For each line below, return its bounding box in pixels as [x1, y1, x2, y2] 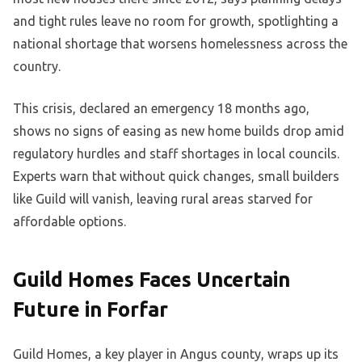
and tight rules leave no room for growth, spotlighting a [13, 14, 339, 29]
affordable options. [13, 214, 126, 229]
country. [13, 59, 61, 74]
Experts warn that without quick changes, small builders [13, 169, 339, 184]
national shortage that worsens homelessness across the [13, 36, 347, 52]
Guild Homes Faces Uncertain [13, 268, 290, 292]
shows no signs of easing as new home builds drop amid [13, 124, 344, 139]
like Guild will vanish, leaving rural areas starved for [13, 192, 313, 207]
